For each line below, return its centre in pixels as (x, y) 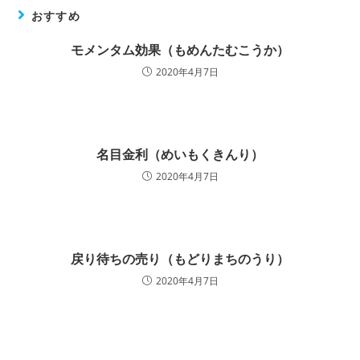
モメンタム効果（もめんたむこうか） (180, 50)
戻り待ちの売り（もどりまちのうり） (180, 259)
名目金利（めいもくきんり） (180, 154)
